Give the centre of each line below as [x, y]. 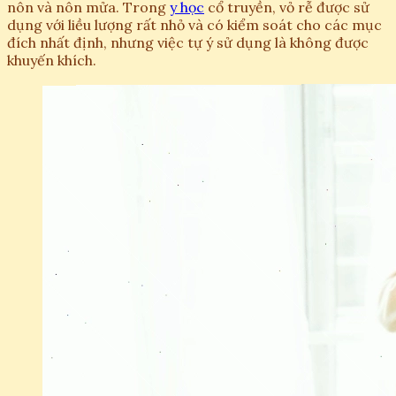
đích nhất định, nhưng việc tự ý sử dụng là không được [188, 43]
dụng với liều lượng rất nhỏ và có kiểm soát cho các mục [194, 25]
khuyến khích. [52, 61]
